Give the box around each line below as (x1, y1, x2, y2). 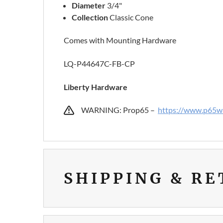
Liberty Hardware (64, 82, 127, 92)
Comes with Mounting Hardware (64, 35, 176, 45)
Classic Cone (108, 12, 154, 22)
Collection (72, 12, 109, 22)
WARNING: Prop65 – (81, 105, 158, 115)
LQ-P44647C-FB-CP (64, 59, 135, 69)
